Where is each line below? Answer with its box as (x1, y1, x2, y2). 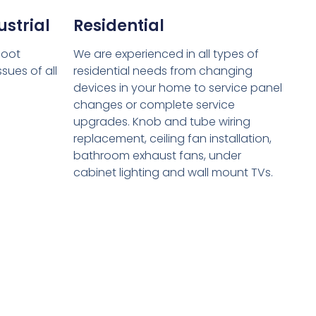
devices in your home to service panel (73, 79, 282, 96)
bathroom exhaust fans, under (73, 147, 241, 164)
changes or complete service (73, 96, 235, 113)
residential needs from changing (73, 62, 253, 79)
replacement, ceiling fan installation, (73, 130, 272, 147)
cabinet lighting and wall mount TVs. (73, 164, 273, 181)
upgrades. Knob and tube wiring (73, 113, 250, 130)
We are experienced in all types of (73, 45, 259, 62)
